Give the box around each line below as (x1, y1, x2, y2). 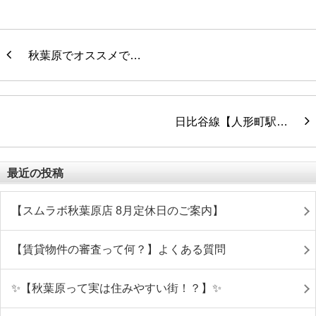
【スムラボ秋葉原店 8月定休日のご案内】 (11, 204, 224, 217)
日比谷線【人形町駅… (175, 115, 288, 128)
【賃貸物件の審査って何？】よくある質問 (11, 243, 226, 255)
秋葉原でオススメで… (28, 49, 141, 61)
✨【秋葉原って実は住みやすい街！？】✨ (11, 281, 221, 294)
